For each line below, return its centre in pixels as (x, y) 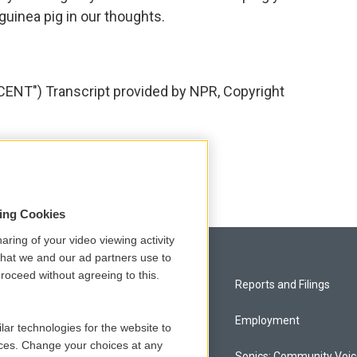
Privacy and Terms (72, 284)
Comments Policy (70, 320)
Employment (268, 320)
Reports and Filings (283, 284)
